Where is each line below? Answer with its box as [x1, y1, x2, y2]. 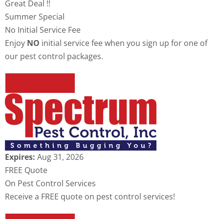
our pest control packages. [5, 51, 103, 62]
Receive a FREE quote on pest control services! [5, 191, 175, 202]
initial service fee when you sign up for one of [40, 38, 207, 49]
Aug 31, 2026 [37, 152, 84, 163]
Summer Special [5, 11, 65, 22]
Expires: [5, 152, 37, 163]
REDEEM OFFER [15, 79, 66, 88]
